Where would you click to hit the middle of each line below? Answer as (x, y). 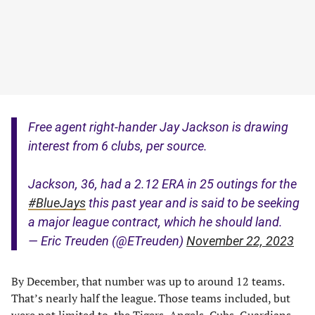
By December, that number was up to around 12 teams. (148, 281)
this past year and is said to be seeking (193, 203)
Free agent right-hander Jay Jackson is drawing (158, 127)
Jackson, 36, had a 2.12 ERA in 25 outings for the (162, 184)
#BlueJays (57, 203)
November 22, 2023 (240, 241)
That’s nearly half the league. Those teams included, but (151, 298)
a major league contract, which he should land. (155, 222)
